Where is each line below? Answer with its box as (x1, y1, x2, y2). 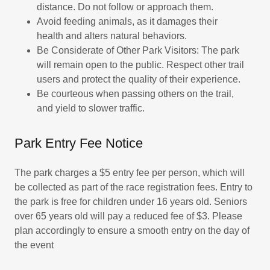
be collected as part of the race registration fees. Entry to (14, 182, 253, 192)
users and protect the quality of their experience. (36, 74, 240, 84)
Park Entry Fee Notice (14, 136, 143, 151)
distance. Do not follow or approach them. (36, 2, 213, 12)
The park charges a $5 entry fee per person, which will (14, 168, 245, 178)
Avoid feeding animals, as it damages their (36, 16, 218, 27)
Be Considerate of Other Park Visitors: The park (36, 45, 239, 55)
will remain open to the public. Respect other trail (36, 60, 244, 70)
